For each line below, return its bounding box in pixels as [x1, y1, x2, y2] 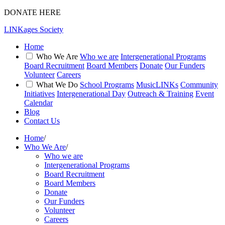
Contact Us [24, 117, 60, 125]
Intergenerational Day [57, 89, 126, 98]
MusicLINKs [136, 80, 178, 89]
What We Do [36, 80, 78, 89]
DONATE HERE [4, 8, 61, 17]
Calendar [24, 98, 53, 107]
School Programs [80, 80, 134, 89]
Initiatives [24, 89, 55, 98]
